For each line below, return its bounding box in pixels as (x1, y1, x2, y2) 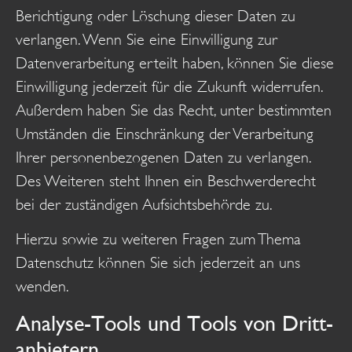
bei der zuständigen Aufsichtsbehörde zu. (16, 195, 273, 214)
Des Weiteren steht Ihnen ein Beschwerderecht (16, 171, 316, 190)
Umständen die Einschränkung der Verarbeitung (16, 124, 313, 143)
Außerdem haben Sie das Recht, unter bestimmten (16, 101, 332, 119)
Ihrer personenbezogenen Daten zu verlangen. (16, 148, 310, 167)
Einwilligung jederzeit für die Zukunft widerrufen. (16, 77, 322, 96)
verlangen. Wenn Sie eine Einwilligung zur (16, 30, 277, 49)
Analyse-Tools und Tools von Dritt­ (16, 310, 333, 335)
